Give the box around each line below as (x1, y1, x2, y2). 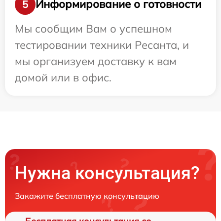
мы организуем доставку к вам (15, 54, 177, 68)
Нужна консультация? (15, 162, 200, 184)
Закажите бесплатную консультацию (15, 190, 159, 201)
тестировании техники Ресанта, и (15, 37, 189, 52)
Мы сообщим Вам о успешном (15, 21, 172, 36)
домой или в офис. (15, 70, 111, 84)
